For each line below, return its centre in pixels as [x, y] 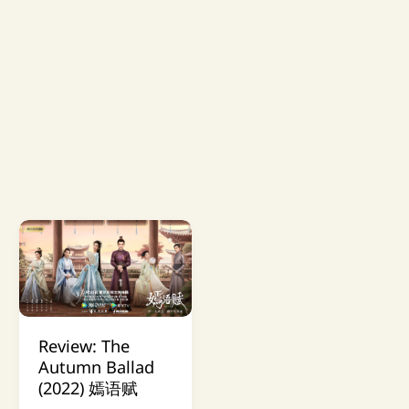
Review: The [84, 346]
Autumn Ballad [96, 367]
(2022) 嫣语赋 [88, 388]
